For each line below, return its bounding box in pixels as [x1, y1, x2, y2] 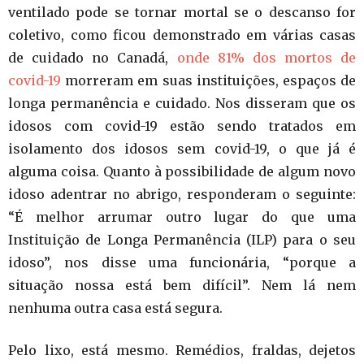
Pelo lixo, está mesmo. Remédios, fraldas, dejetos [8, 341, 356, 358]
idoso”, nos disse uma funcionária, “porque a [8, 253, 356, 271]
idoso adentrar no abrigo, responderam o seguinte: [8, 185, 356, 202]
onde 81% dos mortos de [176, 49, 356, 66]
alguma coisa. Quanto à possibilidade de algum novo [8, 162, 356, 180]
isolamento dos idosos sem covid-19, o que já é [8, 140, 356, 157]
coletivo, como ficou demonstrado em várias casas [8, 26, 356, 43]
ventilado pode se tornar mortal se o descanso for [8, 3, 356, 20]
